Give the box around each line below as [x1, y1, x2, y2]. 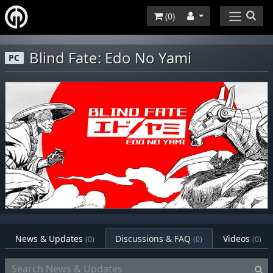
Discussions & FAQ [115, 232, 193, 244]
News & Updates [15, 232, 85, 244]
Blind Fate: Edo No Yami [29, 47, 192, 68]
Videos [223, 232, 250, 244]
